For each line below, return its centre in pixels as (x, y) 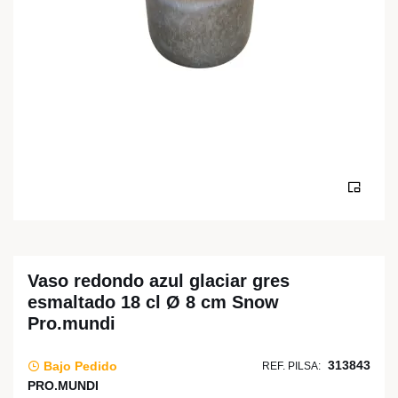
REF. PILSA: (291, 366)
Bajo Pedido (79, 366)
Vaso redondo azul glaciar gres (159, 281)
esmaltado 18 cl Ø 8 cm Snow (153, 302)
